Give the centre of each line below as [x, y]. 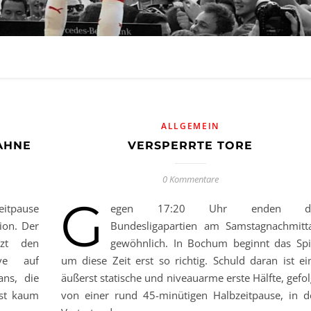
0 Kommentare [190, 179]
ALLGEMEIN [190, 126]
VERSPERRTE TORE [190, 145]
